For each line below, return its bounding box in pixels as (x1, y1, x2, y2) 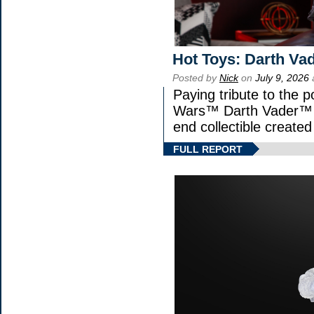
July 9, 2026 (255, 71, 309, 83)
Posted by (172, 71, 219, 83)
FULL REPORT (173, 143, 243, 155)
